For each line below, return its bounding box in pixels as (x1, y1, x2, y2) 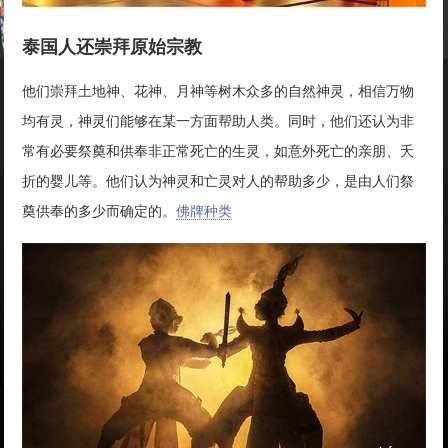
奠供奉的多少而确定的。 (22, 203, 177, 219)
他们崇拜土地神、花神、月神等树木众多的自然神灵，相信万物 (22, 83, 415, 99)
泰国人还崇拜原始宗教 (22, 37, 203, 58)
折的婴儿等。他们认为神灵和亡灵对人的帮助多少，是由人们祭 (22, 173, 415, 189)
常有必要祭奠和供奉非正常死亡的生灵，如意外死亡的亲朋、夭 (22, 143, 415, 159)
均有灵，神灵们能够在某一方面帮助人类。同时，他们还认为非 (22, 113, 415, 129)
